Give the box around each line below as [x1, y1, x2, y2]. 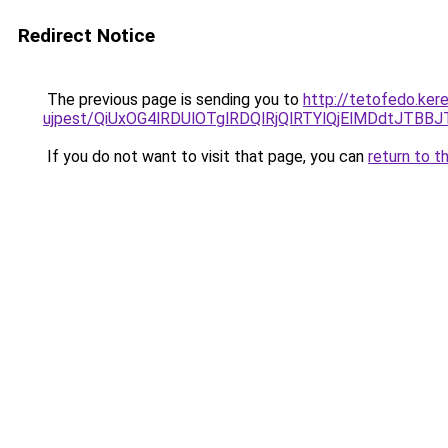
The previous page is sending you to [43, 90, 303, 109]
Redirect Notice [18, 24, 155, 47]
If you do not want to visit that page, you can [43, 147, 368, 166]
